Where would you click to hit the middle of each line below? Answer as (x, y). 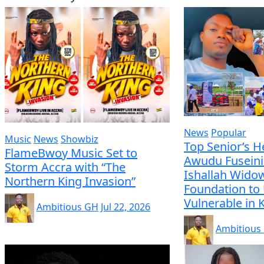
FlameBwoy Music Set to (71, 153)
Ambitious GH (67, 207)
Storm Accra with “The (65, 167)
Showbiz (80, 139)
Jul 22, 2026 (126, 207)
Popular (228, 132)
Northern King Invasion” (70, 181)
